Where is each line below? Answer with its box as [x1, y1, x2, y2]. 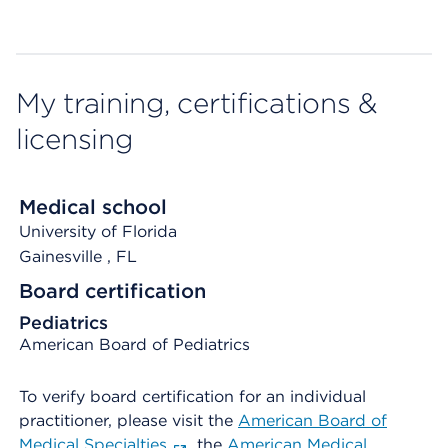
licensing [16, 122, 133, 156]
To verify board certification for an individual [19, 387, 366, 406]
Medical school [19, 195, 167, 219]
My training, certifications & [16, 86, 377, 120]
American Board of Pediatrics [19, 335, 250, 354]
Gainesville [19, 247, 107, 266]
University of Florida [19, 222, 177, 241]
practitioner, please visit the [19, 411, 238, 430]
